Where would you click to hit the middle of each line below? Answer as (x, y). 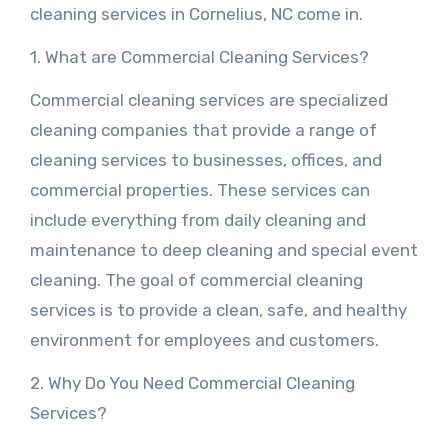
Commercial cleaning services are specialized (208, 100)
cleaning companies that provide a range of (203, 130)
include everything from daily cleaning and (197, 220)
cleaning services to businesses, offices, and (205, 160)
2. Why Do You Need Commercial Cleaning (192, 383)
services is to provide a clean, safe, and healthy (218, 310)
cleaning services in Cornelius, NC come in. (196, 14)
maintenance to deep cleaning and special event (223, 250)
